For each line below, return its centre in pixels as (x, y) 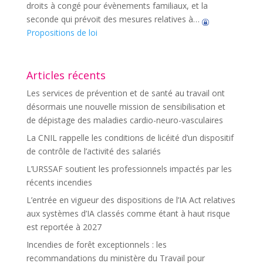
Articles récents (66, 75)
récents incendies (59, 182)
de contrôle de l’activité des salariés (93, 151)
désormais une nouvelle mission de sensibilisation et (126, 107)
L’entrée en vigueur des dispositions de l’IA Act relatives (131, 200)
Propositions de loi (62, 33)
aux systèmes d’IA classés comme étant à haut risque (128, 213)
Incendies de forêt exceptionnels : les (96, 245)
